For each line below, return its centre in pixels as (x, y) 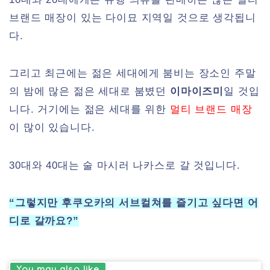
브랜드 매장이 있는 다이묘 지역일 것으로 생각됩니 (133, 17)
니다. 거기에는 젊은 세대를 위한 (89, 110)
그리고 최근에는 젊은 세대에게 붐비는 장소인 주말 (133, 74)
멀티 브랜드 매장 (211, 110)
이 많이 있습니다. (52, 128)
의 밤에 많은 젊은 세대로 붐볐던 (89, 92)
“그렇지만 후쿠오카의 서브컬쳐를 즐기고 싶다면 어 (134, 203)
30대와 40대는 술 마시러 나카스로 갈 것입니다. (125, 165)
